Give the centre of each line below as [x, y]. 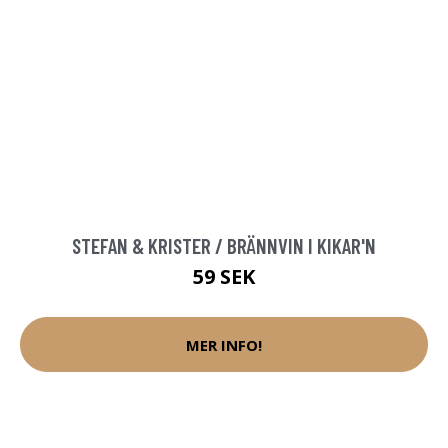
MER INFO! [224, 344]
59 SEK [224, 277]
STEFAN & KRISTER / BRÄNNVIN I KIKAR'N [224, 246]
